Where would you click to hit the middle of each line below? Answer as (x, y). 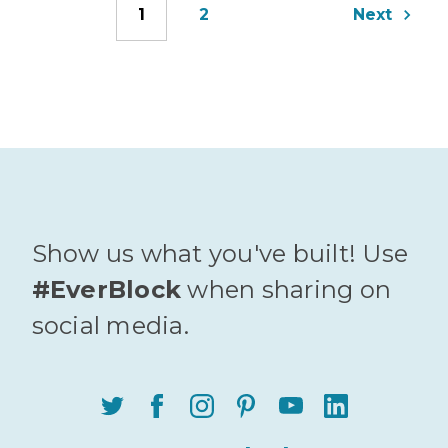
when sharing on (286, 290)
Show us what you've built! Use (219, 254)
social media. (110, 326)
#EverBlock (106, 290)
